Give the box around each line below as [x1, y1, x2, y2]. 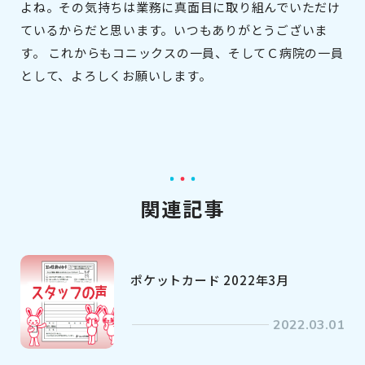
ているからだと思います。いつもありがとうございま [20, 21, 328, 39]
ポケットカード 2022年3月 [130, 271, 290, 289]
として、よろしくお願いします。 [20, 67, 212, 85]
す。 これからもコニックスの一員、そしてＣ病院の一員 [20, 44, 344, 62]
